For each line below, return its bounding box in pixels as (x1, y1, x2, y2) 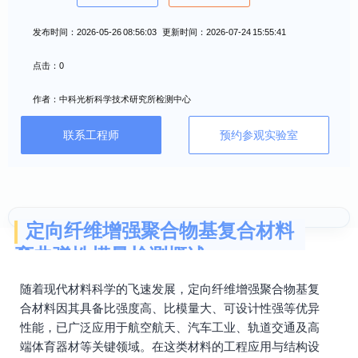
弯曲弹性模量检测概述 (14, 245, 206, 267)
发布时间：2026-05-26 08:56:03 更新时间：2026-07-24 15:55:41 (33, 27, 286, 37)
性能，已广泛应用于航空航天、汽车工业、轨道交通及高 (20, 320, 320, 334)
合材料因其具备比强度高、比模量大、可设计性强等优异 (20, 301, 320, 315)
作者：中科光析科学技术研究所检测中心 (33, 94, 191, 104)
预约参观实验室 (220, 129, 298, 141)
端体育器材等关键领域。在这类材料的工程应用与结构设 (20, 340, 320, 353)
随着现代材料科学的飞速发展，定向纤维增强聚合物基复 (20, 282, 320, 296)
